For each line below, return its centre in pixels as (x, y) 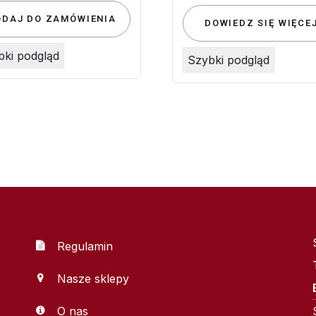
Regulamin (85, 247)
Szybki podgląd (228, 60)
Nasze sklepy (93, 279)
